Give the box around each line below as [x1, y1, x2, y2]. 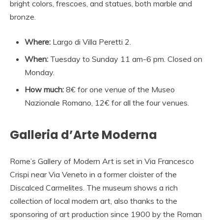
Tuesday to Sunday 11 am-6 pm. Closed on [48, 54, 202, 64]
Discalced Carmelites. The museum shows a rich [10, 183, 178, 193]
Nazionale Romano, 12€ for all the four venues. [25, 98, 189, 108]
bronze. [10, 12, 36, 22]
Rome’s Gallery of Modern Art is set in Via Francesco [10, 156, 194, 166]
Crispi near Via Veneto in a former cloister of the [10, 169, 177, 180]
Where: [25, 37, 51, 47]
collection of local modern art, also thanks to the [10, 196, 177, 206]
